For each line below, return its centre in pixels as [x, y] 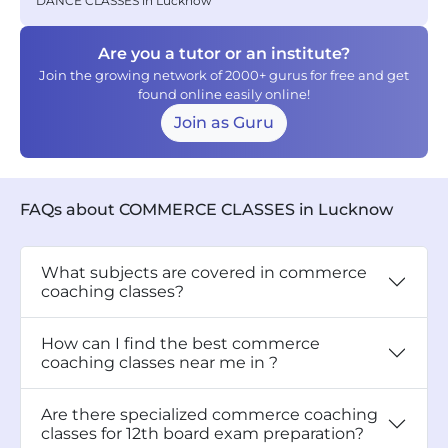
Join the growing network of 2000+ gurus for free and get [224, 75]
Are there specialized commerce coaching [209, 414]
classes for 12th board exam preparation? [202, 433]
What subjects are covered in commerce [204, 272]
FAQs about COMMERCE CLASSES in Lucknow [206, 209]
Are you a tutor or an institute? [224, 53]
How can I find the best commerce [180, 343]
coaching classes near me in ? [159, 362]
